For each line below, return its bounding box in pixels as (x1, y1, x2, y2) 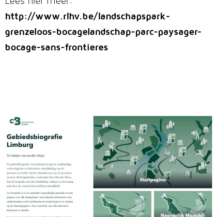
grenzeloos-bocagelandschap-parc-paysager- (5, 26, 201, 37)
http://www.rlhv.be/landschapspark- (5, 10, 170, 22)
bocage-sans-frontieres (5, 41, 108, 53)
